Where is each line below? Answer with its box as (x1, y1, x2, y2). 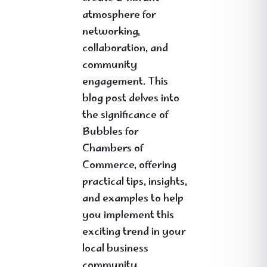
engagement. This (82, 73, 168, 91)
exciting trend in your (82, 223, 186, 241)
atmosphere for (82, 7, 156, 24)
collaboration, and (82, 40, 168, 58)
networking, (82, 23, 140, 41)
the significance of (82, 107, 169, 125)
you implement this (82, 207, 174, 225)
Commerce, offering (82, 157, 176, 175)
